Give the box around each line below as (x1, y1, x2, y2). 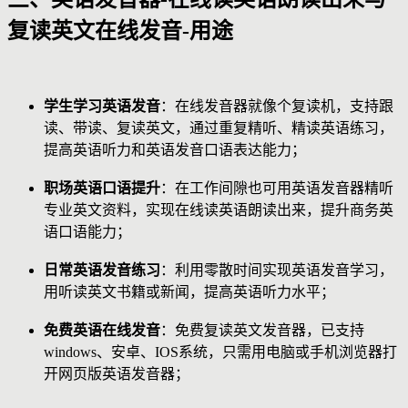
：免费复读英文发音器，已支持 (160, 322, 364, 339)
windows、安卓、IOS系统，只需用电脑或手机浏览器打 (44, 344, 397, 361)
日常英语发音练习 (44, 262, 160, 279)
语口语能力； (44, 224, 131, 240)
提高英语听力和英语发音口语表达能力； (44, 142, 306, 158)
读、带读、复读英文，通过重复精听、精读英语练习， (44, 120, 393, 137)
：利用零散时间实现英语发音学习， (160, 262, 393, 279)
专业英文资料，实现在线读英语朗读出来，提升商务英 (44, 202, 393, 219)
